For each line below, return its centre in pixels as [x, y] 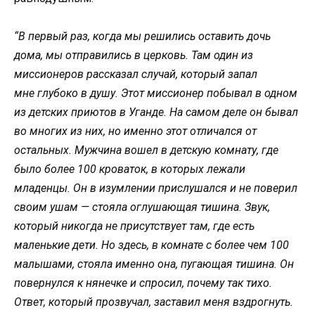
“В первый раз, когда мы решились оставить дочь [142, 36]
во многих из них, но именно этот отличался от [135, 131]
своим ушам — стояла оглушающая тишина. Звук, [142, 207]
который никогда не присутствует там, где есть [134, 226]
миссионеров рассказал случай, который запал [136, 74]
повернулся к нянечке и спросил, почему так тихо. [143, 283]
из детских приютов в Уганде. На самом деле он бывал [156, 112]
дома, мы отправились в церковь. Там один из [134, 55]
